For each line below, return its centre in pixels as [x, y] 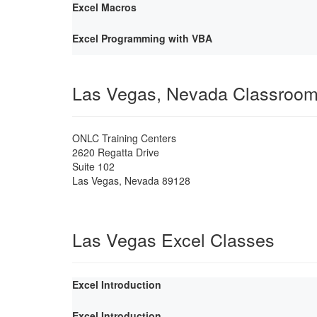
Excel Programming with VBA [142, 38]
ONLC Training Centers [124, 138]
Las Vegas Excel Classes [173, 239]
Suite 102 [93, 166]
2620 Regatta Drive [116, 152]
